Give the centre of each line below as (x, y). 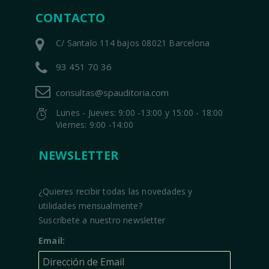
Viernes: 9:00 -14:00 (95, 125)
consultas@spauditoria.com (112, 93)
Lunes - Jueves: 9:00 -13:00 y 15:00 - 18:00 (140, 113)
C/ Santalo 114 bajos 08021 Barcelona (133, 43)
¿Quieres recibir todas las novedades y (116, 192)
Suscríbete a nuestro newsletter (102, 220)
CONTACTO (71, 18)
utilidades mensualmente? (90, 206)
